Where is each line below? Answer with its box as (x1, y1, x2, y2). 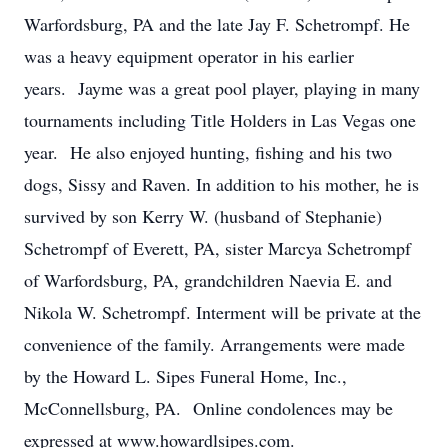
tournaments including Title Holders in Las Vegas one (24, 108, 416, 132)
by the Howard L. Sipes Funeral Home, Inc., (24, 364, 347, 388)
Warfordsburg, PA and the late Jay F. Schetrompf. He (24, 12, 410, 36)
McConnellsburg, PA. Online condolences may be (24, 396, 393, 420)
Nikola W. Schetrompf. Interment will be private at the (24, 300, 421, 324)
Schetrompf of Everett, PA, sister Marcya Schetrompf (24, 236, 411, 260)
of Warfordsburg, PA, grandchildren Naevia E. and (24, 268, 392, 292)
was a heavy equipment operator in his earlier (24, 44, 354, 68)
